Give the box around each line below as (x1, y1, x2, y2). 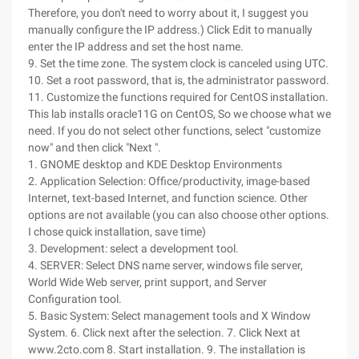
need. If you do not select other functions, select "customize (28, 124, 321, 137)
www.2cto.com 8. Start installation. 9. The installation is (28, 343, 305, 356)
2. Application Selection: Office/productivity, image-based (28, 175, 310, 188)
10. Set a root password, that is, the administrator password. (28, 74, 329, 87)
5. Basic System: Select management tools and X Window (28, 309, 311, 322)
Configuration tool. (28, 292, 122, 305)
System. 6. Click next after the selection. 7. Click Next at (28, 326, 301, 339)
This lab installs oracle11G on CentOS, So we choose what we (28, 107, 331, 120)
